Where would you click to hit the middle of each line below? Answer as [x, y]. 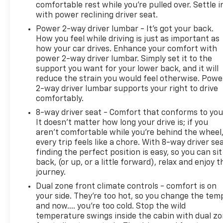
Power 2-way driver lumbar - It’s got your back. [125, 29]
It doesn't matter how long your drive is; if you [122, 123]
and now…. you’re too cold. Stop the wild [111, 206]
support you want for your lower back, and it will [127, 69]
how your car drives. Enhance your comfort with [127, 49]
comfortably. [60, 99]
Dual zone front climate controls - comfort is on [126, 186]
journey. [51, 172]
